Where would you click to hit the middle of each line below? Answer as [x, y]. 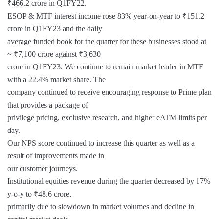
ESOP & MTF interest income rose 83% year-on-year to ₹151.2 [106, 16]
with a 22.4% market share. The [56, 79]
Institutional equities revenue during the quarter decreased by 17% [109, 181]
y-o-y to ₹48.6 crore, [39, 194]
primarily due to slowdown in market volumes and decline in [101, 207]
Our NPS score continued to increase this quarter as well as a [101, 143]
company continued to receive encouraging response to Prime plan [109, 92]
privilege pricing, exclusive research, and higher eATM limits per [107, 118]
